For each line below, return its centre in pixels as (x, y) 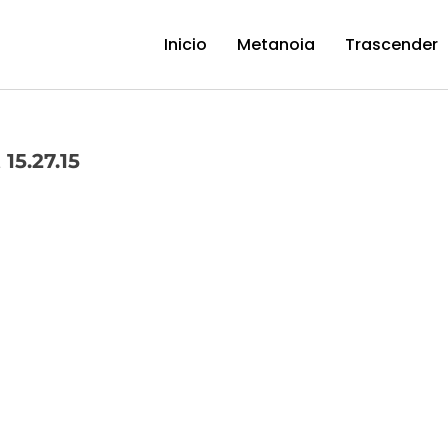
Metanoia (276, 44)
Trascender (392, 44)
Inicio (186, 44)
